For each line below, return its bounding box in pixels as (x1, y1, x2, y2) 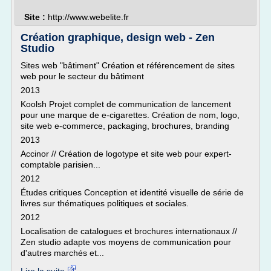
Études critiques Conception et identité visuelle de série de (21, 188, 244, 197)
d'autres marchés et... (21, 248, 104, 258)
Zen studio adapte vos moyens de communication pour (21, 237, 231, 247)
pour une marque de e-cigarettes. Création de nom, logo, (21, 110, 240, 120)
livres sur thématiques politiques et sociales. (21, 198, 189, 208)
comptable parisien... (21, 160, 100, 169)
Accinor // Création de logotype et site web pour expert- (21, 149, 232, 158)
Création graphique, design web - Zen (21, 31, 215, 44)
